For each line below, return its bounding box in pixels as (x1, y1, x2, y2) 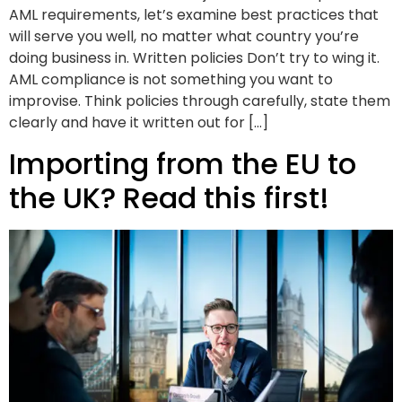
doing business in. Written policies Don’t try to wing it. (9, 48, 380, 69)
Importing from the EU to (9, 143, 356, 184)
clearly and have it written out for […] (9, 112, 268, 134)
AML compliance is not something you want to (9, 69, 333, 91)
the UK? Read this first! (9, 177, 329, 218)
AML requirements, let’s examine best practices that (9, 4, 379, 26)
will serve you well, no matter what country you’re (9, 26, 359, 48)
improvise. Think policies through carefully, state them (9, 91, 390, 112)
